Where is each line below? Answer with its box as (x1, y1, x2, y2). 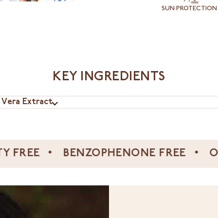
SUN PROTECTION (161, 6, 217, 13)
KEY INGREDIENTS (53, 71, 165, 84)
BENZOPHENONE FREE (24, 148, 148, 160)
